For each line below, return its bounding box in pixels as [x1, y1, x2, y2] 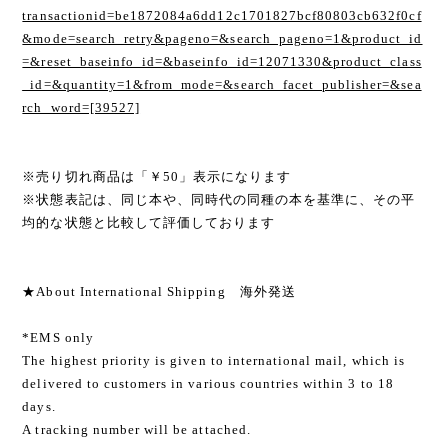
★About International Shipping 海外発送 [22, 284, 296, 300]
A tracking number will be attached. [22, 422, 251, 438]
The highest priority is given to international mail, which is [22, 353, 405, 369]
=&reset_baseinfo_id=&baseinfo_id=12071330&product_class [22, 54, 422, 70]
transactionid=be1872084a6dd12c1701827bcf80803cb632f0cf [22, 8, 422, 24]
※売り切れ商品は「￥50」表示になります [22, 169, 292, 185]
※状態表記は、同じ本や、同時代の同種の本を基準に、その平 [22, 192, 416, 208]
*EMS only [22, 330, 94, 346]
